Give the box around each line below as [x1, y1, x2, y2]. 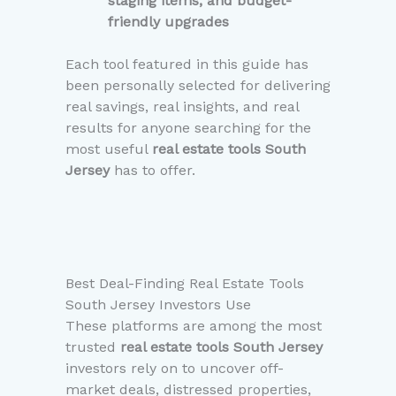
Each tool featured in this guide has [65, 56, 308, 73]
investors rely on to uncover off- [65, 360, 284, 377]
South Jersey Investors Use [65, 296, 251, 314]
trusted [65, 339, 120, 356]
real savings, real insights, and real [65, 98, 299, 116]
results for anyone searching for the [65, 119, 311, 137]
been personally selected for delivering [65, 77, 331, 95]
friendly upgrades [108, 13, 229, 31]
